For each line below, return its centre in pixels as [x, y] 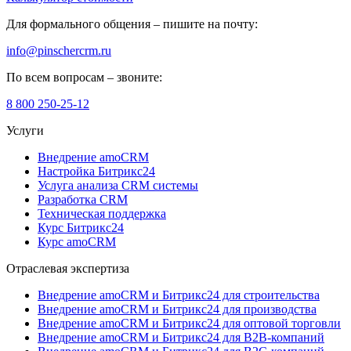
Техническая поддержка [102, 214]
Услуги [25, 131]
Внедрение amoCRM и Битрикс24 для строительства [179, 295]
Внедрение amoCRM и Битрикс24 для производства [177, 309]
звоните [138, 78]
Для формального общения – [85, 24]
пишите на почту [209, 24]
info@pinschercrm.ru [59, 51]
